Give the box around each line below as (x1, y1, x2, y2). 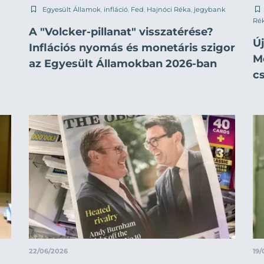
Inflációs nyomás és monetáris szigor (29, 41, 235, 55)
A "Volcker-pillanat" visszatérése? (29, 25, 213, 39)
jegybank (194, 5, 226, 14)
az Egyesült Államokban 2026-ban (29, 57, 217, 71)
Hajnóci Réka (147, 5, 191, 14)
